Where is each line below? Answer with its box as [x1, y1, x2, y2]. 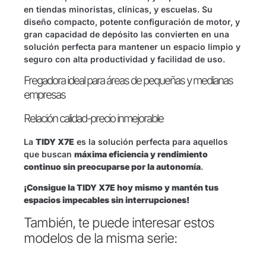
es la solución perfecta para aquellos [74, 137, 228, 147]
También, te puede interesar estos [24, 214, 214, 230]
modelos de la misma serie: [24, 229, 177, 246]
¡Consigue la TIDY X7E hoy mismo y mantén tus [24, 182, 218, 193]
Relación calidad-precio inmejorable [24, 112, 163, 125]
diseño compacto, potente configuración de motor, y [24, 16, 240, 27]
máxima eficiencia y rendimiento [74, 149, 208, 159]
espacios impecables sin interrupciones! [24, 195, 189, 205]
